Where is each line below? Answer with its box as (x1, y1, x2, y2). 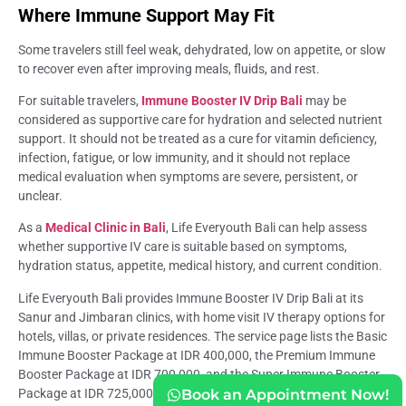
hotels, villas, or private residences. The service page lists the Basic (18, 328, 387, 343)
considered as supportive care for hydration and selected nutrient (18, 111, 382, 127)
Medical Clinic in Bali (45, 220, 166, 236)
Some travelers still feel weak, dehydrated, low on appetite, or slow (18, 42, 386, 57)
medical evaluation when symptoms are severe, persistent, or (18, 169, 358, 184)
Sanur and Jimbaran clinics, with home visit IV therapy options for (18, 309, 385, 324)
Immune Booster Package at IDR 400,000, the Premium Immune (18, 347, 375, 362)
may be (303, 92, 346, 108)
